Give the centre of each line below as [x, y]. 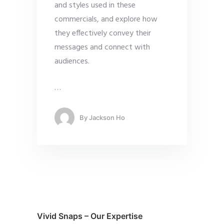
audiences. [72, 62]
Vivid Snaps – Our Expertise [90, 216]
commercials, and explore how [106, 20]
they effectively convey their [103, 34]
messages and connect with [102, 48]
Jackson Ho [107, 117]
